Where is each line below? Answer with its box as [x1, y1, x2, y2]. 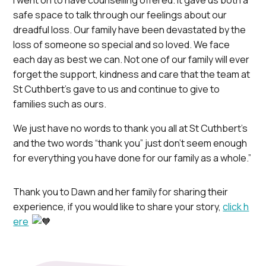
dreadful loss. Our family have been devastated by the [13, 23, 246, 37]
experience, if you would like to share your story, [13, 199, 223, 213]
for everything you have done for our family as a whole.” [13, 151, 252, 165]
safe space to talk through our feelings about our [13, 8, 227, 22]
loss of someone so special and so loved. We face [13, 38, 230, 52]
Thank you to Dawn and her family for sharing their [13, 185, 229, 198]
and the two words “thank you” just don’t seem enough [13, 137, 248, 150]
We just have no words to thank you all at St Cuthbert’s [13, 122, 248, 135]
